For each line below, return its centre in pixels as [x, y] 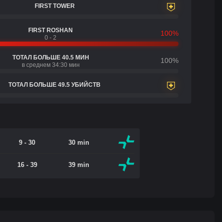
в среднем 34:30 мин [51, 65]
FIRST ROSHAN [51, 30]
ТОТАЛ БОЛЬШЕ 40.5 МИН [51, 57]
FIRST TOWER [55, 6]
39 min [79, 165]
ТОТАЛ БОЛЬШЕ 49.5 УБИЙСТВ [55, 85]
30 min [79, 142]
